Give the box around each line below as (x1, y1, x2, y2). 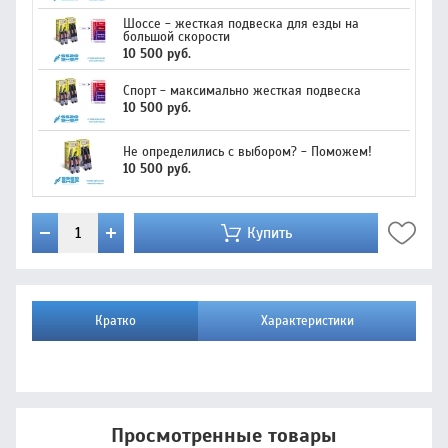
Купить (246, 223, 292, 242)
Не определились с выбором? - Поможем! (123, 144, 372, 160)
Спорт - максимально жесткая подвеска (123, 83, 361, 99)
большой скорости (123, 28, 230, 45)
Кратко (94, 313, 136, 329)
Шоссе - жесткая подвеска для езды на (123, 15, 359, 32)
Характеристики (260, 313, 354, 329)
